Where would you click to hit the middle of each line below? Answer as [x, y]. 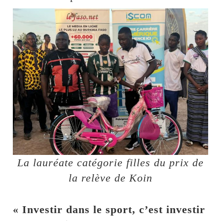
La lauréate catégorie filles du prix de [110, 162]
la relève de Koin [110, 178]
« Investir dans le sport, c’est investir [109, 209]
